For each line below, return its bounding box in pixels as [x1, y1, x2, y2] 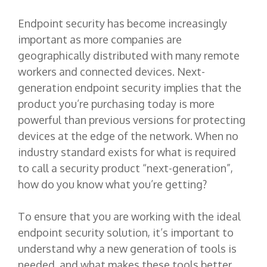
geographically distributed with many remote [18, 48, 240, 62]
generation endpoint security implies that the [18, 80, 241, 94]
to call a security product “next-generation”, [18, 161, 233, 175]
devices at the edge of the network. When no [18, 129, 238, 142]
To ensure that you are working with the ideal [18, 209, 241, 223]
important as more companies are [18, 32, 182, 46]
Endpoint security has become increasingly [18, 16, 227, 30]
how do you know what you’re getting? [18, 177, 209, 191]
